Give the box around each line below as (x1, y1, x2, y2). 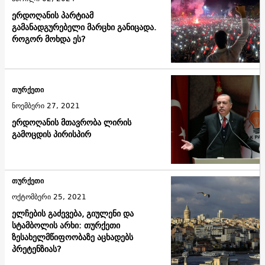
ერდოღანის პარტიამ (12, 8, 93, 23)
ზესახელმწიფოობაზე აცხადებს (12, 230, 133, 244)
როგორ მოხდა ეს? (12, 32, 85, 47)
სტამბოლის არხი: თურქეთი (12, 218, 120, 232)
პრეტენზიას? (12, 241, 61, 256)
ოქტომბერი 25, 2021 (12, 190, 86, 203)
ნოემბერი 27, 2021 (12, 99, 80, 112)
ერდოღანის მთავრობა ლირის (12, 115, 131, 130)
